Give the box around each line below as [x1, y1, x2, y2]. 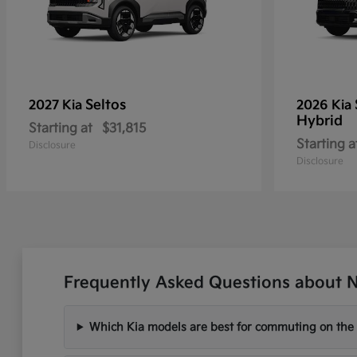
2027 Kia [29, 98, 85, 113]
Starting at [29, 121, 92, 136]
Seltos [85, 97, 126, 113]
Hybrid [296, 113, 343, 129]
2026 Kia [296, 98, 355, 113]
